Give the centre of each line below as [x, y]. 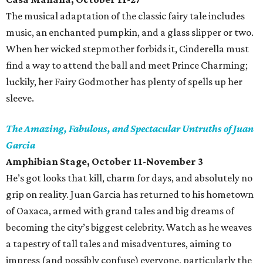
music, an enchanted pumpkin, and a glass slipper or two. [130, 32]
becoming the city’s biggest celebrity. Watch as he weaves [129, 227]
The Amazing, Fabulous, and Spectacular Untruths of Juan [130, 129]
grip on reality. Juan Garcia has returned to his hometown [130, 194]
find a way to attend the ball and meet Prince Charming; [127, 65]
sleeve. [20, 98]
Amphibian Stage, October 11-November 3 [104, 161]
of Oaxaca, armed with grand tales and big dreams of [120, 211]
